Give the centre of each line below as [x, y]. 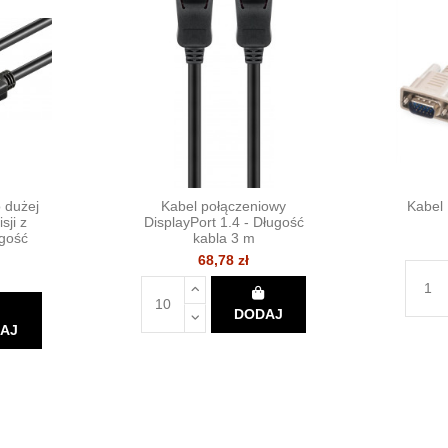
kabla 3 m [223, 237]
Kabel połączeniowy [224, 205]
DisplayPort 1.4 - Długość [223, 221]
